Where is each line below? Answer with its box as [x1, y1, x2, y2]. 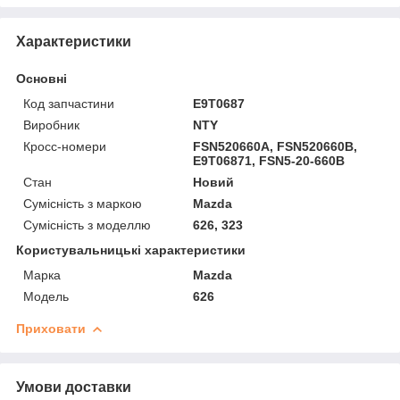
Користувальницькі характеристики [16, 242, 246, 257]
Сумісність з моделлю [23, 217, 151, 232]
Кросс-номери [23, 138, 106, 154]
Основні [16, 71, 67, 86]
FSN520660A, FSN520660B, [193, 138, 358, 154]
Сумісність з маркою [23, 196, 142, 211]
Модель [23, 288, 69, 304]
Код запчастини [23, 96, 114, 111]
